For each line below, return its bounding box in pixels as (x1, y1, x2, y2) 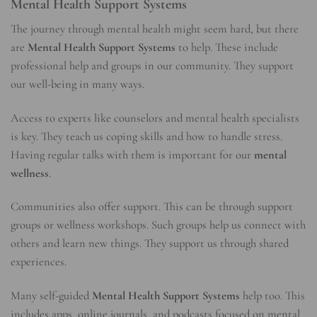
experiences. (11, 255, 67, 270)
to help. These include (175, 40, 278, 55)
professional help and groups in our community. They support (11, 59, 294, 74)
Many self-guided (11, 288, 92, 303)
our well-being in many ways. (11, 77, 144, 92)
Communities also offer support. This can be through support (11, 200, 293, 214)
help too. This (240, 288, 305, 303)
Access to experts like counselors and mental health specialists (11, 110, 299, 125)
